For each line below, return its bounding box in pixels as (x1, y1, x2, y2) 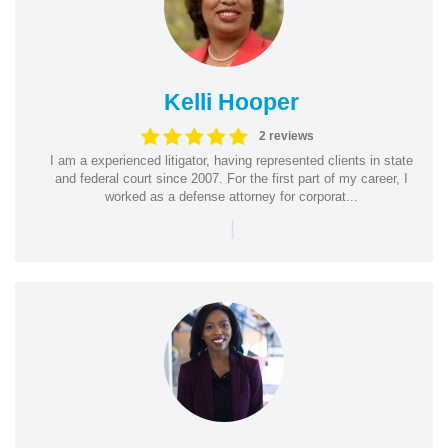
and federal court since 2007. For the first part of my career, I (55, 170, 408, 186)
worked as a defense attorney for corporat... (105, 188, 358, 204)
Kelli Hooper (164, 88, 299, 115)
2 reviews (258, 129, 314, 143)
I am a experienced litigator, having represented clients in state (50, 152, 413, 168)
